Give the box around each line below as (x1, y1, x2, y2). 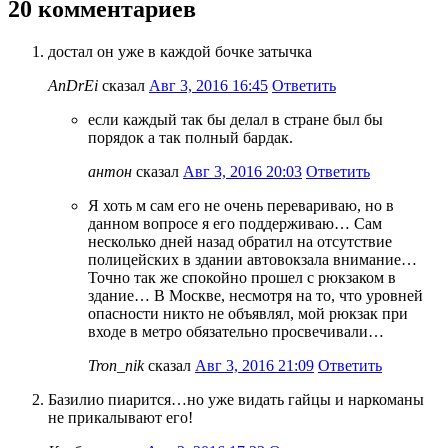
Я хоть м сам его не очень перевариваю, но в (88, 196, 394, 214)
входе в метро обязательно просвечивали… (88, 322, 384, 340)
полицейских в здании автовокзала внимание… (88, 250, 417, 268)
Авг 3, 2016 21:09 (195, 356, 314, 374)
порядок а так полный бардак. (88, 128, 293, 146)
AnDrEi (48, 76, 98, 94)
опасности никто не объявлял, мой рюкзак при (88, 304, 408, 322)
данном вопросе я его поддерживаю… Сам (88, 214, 382, 232)
